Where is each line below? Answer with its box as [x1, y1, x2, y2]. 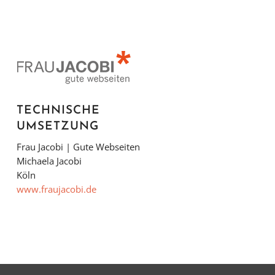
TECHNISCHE [16, 104, 100, 117]
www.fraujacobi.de [16, 182, 96, 195]
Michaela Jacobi [16, 154, 82, 167]
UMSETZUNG [16, 120, 99, 133]
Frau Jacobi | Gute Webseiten [16, 140, 140, 153]
